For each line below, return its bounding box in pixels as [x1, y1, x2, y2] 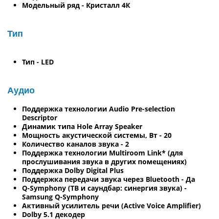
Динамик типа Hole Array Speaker [22, 121, 142, 131]
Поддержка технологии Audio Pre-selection [22, 104, 175, 113]
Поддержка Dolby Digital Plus [22, 165, 124, 175]
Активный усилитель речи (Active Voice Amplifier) [22, 200, 201, 210]
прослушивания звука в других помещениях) [22, 156, 187, 166]
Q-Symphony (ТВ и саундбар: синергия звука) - [22, 183, 187, 193]
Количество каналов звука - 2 [22, 139, 129, 149]
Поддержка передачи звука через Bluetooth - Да [22, 174, 195, 184]
